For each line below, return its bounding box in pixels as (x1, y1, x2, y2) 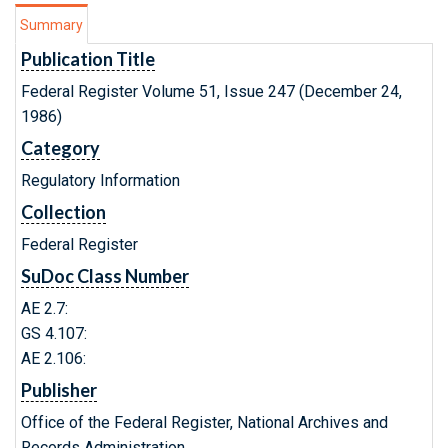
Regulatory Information (21, 171, 180, 190)
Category (21, 137, 100, 159)
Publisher (21, 379, 97, 401)
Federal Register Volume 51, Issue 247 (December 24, (21, 82, 402, 101)
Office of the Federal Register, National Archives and (21, 413, 388, 432)
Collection (21, 201, 106, 223)
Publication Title (21, 48, 155, 70)
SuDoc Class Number (21, 265, 189, 287)
